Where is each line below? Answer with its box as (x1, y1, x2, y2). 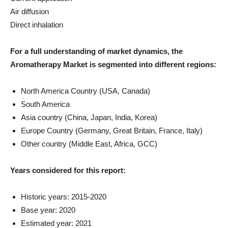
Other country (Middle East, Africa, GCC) (21, 139, 157, 148)
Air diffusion (10, 7, 49, 16)
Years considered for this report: (10, 166, 126, 175)
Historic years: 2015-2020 (21, 192, 106, 201)
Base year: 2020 (21, 206, 75, 214)
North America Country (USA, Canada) (21, 87, 150, 95)
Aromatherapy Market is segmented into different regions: (10, 60, 216, 69)
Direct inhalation (10, 20, 63, 29)
